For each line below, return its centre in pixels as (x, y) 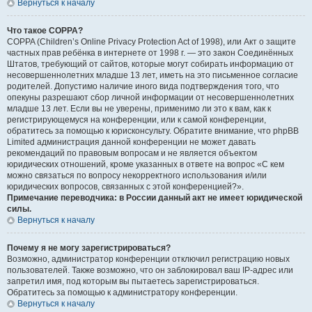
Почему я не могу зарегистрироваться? (89, 248)
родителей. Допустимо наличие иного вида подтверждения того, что (143, 86)
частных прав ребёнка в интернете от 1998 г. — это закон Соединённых (150, 53)
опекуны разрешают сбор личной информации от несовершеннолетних (150, 97)
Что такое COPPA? (45, 31)
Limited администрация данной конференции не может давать (131, 142)
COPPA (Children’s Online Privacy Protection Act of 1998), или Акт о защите (151, 42)
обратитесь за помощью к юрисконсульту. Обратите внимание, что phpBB (153, 131)
